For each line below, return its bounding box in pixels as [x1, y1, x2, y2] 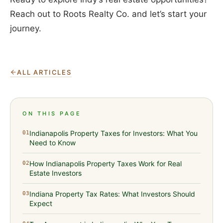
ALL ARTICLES [17, 68, 72, 77]
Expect [29, 199, 52, 208]
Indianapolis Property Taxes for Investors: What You [29, 129, 198, 138]
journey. [10, 23, 41, 34]
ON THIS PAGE [22, 110, 82, 117]
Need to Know [29, 138, 76, 147]
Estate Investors [29, 169, 82, 178]
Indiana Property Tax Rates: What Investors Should [29, 190, 195, 199]
